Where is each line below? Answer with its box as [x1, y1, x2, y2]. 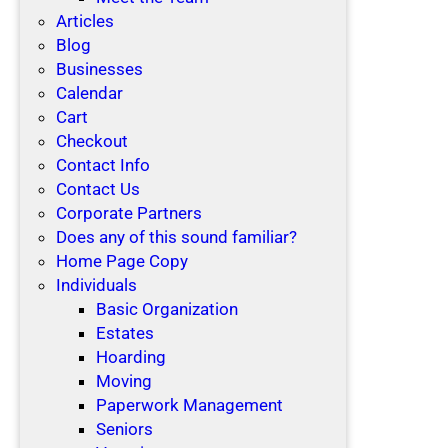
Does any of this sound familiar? [56, 226, 297, 247]
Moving [96, 370, 152, 391]
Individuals [56, 274, 137, 295]
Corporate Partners [56, 202, 202, 223]
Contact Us [56, 178, 140, 199]
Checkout [56, 130, 128, 151]
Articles [56, 10, 114, 31]
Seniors [96, 418, 153, 439]
